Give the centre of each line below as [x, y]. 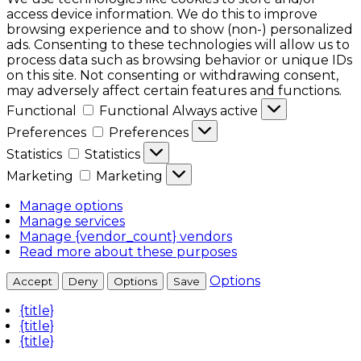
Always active [217, 110]
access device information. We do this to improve [162, 14]
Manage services [72, 221]
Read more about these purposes [128, 251]
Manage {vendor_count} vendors [126, 236]
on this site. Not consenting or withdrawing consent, [172, 75]
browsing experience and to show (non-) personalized [180, 29]
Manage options [71, 205]
